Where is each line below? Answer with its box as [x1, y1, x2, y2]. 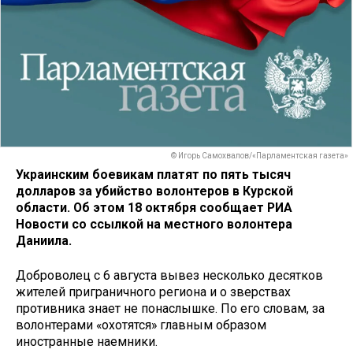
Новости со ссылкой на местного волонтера [16, 216, 292, 232]
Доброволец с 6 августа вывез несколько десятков [16, 268, 323, 284]
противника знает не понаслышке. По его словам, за [16, 301, 325, 317]
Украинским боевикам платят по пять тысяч [16, 166, 291, 182]
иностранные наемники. [16, 334, 158, 350]
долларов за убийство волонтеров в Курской [16, 183, 293, 199]
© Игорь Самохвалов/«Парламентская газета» [171, 151, 348, 161]
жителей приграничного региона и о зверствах [16, 284, 291, 300]
